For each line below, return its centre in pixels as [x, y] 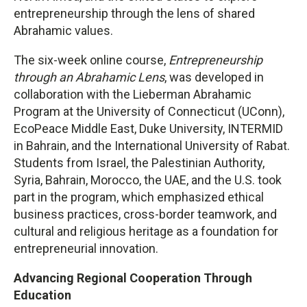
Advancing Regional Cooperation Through [133, 278]
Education [42, 295]
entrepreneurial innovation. [86, 249]
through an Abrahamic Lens [89, 77]
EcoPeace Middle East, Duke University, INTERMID [148, 129]
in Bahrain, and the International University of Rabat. [152, 146]
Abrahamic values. [63, 31]
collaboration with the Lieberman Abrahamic [133, 95]
